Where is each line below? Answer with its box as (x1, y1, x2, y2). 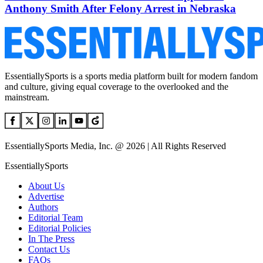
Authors (28, 201, 58, 212)
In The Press (28, 233, 75, 244)
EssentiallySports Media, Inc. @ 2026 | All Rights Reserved (5, 140, 226, 151)
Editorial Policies (28, 222, 91, 233)
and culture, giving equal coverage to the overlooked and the (5, 81, 228, 92)
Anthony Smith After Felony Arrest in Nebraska (5, 2, 236, 15)
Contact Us (28, 244, 70, 254)
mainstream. (5, 92, 49, 102)
